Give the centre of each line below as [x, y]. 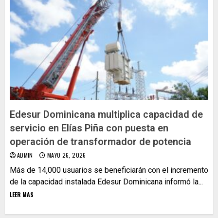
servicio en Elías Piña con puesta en [89, 128]
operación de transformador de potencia [100, 141]
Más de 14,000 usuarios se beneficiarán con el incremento [109, 170]
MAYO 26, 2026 [66, 155]
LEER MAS [22, 194]
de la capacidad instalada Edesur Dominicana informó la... [106, 182]
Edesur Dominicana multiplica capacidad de [106, 114]
